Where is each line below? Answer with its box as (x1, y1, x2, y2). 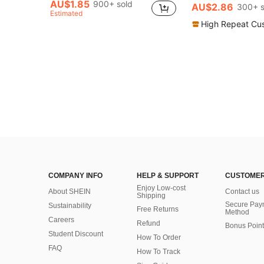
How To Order (137, 233, 181, 242)
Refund (137, 219, 160, 228)
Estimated (50, 9, 82, 18)
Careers (48, 216, 74, 225)
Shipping (137, 192, 166, 200)
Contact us (225, 187, 259, 196)
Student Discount (48, 230, 103, 239)
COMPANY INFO (48, 171, 103, 180)
